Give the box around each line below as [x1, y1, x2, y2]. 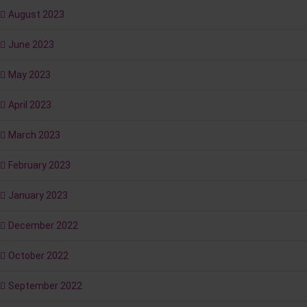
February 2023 [8, 160, 71, 171]
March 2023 [8, 130, 60, 141]
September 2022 [8, 280, 82, 292]
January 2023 [8, 190, 68, 201]
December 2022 [8, 220, 78, 232]
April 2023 [8, 99, 51, 111]
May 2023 [8, 69, 51, 81]
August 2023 [8, 9, 64, 21]
